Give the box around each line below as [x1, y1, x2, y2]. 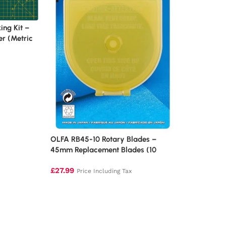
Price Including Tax [76, 167, 132, 175]
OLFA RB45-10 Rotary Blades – [50, 135, 156, 144]
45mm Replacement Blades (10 [50, 145, 156, 155]
